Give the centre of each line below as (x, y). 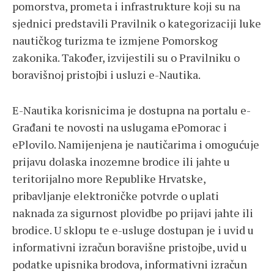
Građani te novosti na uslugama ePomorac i (120, 128)
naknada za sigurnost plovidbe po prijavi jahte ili (133, 213)
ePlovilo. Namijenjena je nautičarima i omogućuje (136, 145)
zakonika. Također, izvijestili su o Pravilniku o (126, 58)
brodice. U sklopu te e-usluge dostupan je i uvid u (133, 230)
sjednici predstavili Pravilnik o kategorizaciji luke (137, 24)
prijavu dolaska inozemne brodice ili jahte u (121, 162)
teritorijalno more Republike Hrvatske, (109, 179)
